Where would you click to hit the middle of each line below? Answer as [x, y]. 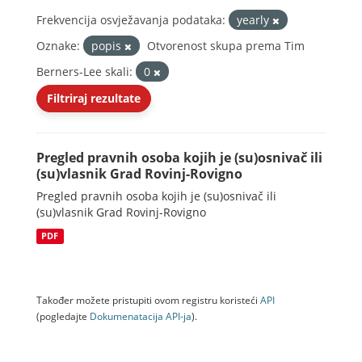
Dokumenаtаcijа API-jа [141, 316]
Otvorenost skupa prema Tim [226, 46]
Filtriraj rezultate [94, 98]
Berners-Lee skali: [84, 72]
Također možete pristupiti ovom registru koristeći [148, 300]
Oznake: [58, 46]
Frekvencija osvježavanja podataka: [131, 20]
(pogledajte [63, 316]
